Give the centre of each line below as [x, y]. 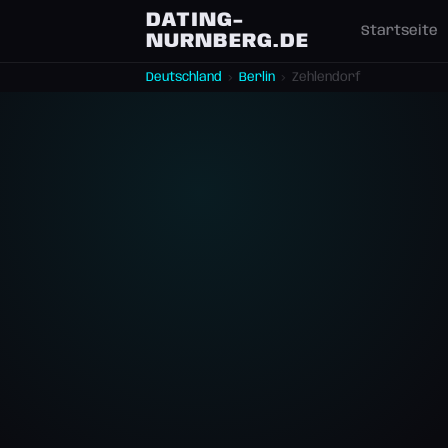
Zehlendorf [326, 77]
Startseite [399, 31]
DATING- [195, 20]
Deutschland [184, 77]
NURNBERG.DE [227, 41]
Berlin [257, 77]
